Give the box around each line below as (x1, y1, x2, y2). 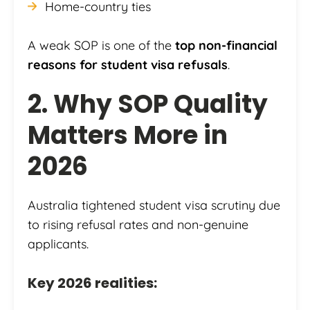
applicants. (28, 236, 89, 253)
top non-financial (175, 37, 277, 54)
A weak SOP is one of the (28, 37, 175, 54)
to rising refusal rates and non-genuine (28, 217, 248, 233)
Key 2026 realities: (28, 273, 157, 293)
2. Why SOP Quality (28, 86, 268, 122)
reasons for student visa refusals (28, 57, 228, 73)
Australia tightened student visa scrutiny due (28, 197, 280, 214)
